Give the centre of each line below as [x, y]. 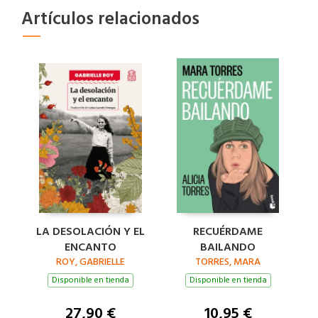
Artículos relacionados [110, 18]
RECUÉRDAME [228, 231]
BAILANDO [228, 247]
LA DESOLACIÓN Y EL [90, 231]
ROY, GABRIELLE [90, 261]
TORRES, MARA [228, 261]
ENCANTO [90, 247]
